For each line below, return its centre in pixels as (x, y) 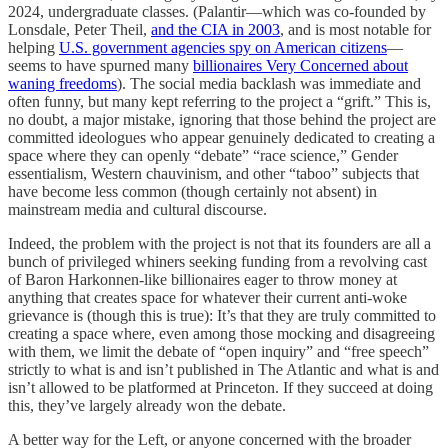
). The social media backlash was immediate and (269, 83)
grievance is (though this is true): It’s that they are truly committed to (222, 315)
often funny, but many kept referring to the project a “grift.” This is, (219, 101)
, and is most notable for (355, 29)
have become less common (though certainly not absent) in (192, 191)
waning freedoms (62, 83)
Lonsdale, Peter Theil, (79, 29)
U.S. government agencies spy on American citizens (223, 47)
